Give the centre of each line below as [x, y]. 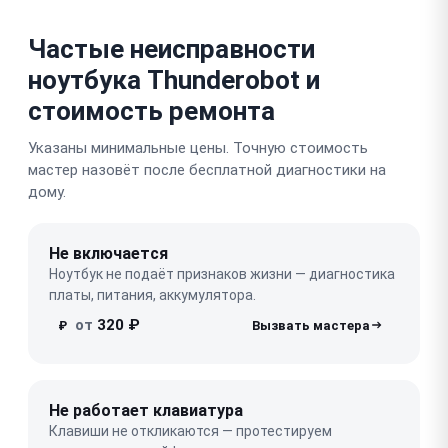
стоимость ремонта [151, 110]
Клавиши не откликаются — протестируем [190, 430]
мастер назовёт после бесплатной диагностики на [207, 169]
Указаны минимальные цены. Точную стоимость [198, 147]
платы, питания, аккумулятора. [152, 294]
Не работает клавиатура [146, 410]
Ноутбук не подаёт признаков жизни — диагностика [222, 273]
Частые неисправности [171, 48]
